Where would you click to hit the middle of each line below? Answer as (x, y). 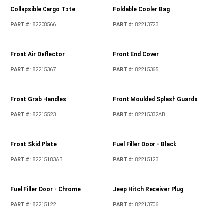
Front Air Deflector (38, 54)
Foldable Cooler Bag (141, 9)
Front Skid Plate (34, 144)
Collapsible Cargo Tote (43, 9)
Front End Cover (136, 54)
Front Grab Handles (38, 99)
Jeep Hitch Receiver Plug (148, 189)
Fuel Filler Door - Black (144, 144)
